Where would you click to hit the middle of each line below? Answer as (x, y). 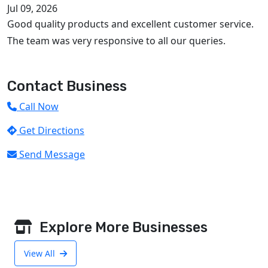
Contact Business (67, 86)
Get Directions (52, 131)
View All (41, 254)
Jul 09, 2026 (32, 9)
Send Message (52, 155)
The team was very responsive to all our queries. (116, 41)
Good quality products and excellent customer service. (130, 24)
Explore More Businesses (122, 228)
